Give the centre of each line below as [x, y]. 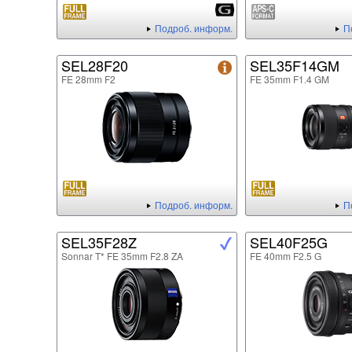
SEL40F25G [289, 242]
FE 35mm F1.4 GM [290, 79]
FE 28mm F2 [88, 79]
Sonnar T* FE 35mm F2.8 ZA [122, 256]
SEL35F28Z [99, 242]
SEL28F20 [95, 66]
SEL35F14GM [295, 66]
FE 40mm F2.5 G [286, 256]
